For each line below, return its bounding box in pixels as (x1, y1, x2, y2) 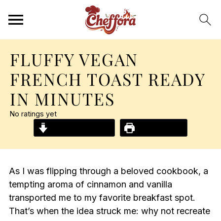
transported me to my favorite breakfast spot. (8, 192, 195, 203)
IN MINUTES (10, 87, 115, 110)
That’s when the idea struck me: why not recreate (8, 206, 210, 216)
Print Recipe (135, 123, 184, 133)
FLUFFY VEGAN (10, 48, 138, 71)
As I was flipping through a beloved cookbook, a (8, 166, 208, 176)
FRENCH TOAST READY (10, 68, 205, 90)
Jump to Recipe (48, 123, 110, 133)
